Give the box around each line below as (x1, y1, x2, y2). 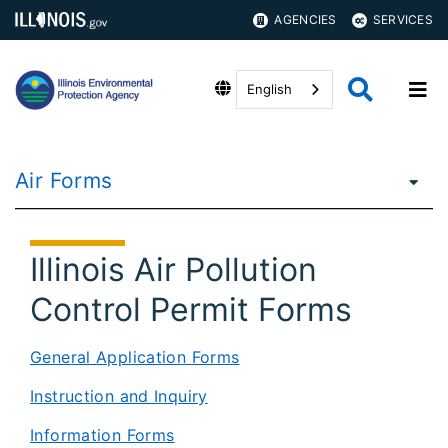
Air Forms (15, 168, 113, 193)
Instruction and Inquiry (30, 386, 208, 406)
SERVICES (372, 12, 433, 27)
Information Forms (30, 425, 175, 445)
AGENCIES (274, 12, 337, 27)
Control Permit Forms (30, 290, 352, 329)
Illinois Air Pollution (30, 250, 317, 289)
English (247, 81, 292, 97)
